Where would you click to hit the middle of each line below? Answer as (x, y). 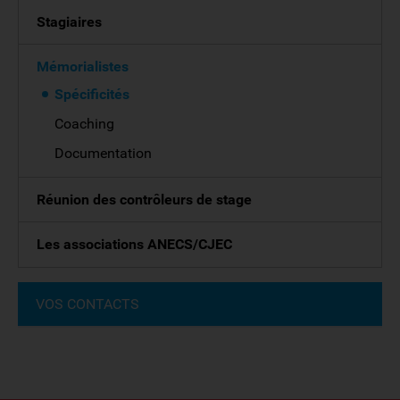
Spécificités (92, 94)
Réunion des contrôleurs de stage (144, 200)
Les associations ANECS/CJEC (134, 244)
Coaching (84, 124)
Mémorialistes (83, 67)
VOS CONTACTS (87, 304)
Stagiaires (69, 22)
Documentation (103, 153)
